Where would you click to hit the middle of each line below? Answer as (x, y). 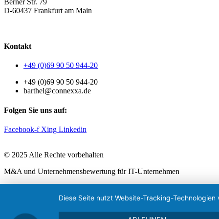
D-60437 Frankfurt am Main (48, 10)
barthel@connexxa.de (57, 91)
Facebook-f (22, 129)
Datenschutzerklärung (60, 27)
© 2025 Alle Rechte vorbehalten (54, 154)
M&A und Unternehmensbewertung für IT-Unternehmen (92, 171)
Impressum (116, 27)
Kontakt (18, 46)
